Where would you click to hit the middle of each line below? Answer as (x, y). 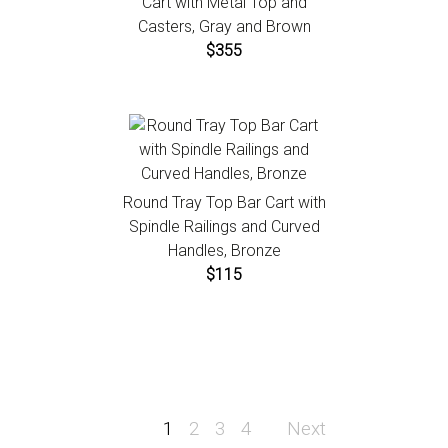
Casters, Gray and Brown (224, 27)
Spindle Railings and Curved (224, 227)
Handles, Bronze (224, 251)
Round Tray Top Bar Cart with (224, 203)
